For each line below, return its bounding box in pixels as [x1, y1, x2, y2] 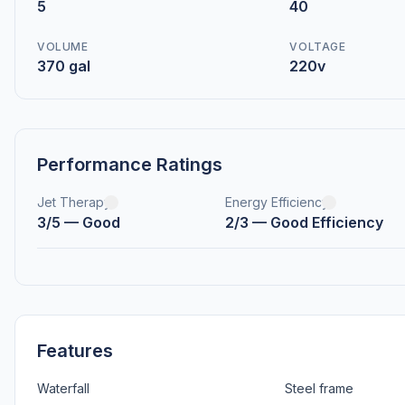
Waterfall [37, 381, 89, 396]
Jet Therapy [37, 194, 111, 210]
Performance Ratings [37, 154, 222, 175]
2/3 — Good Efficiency [224, 213, 383, 231]
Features [37, 340, 113, 362]
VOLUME [37, 40, 89, 53]
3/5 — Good [37, 213, 120, 231]
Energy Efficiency [224, 194, 329, 210]
